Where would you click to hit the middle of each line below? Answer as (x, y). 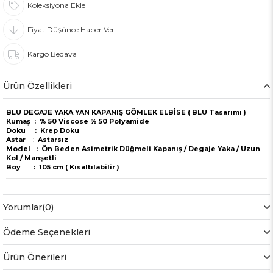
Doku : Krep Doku (43, 131)
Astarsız (51, 140)
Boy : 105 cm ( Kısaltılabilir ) (63, 167)
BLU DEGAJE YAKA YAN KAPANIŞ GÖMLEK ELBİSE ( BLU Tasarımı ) (126, 112)
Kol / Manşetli (31, 158)
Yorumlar (23, 207)
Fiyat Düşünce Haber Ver (71, 30)
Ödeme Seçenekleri (47, 232)
